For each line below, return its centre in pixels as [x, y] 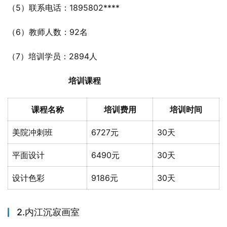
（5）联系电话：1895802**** [64, 8]
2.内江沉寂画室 [48, 212]
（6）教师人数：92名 [48, 32]
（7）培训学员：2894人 [52, 56]
